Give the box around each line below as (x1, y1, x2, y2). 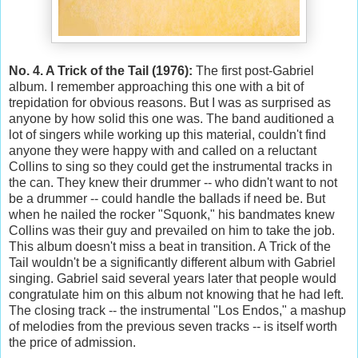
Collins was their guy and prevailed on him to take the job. (9, 223, 335, 237)
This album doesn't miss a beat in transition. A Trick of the (9, 239, 331, 253)
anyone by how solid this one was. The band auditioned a (9, 111, 334, 125)
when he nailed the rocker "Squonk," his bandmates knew (9, 207, 335, 221)
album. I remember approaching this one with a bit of (9, 79, 304, 93)
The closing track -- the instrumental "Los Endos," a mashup (9, 303, 346, 317)
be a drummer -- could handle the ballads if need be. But (9, 191, 325, 205)
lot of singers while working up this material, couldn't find (9, 127, 326, 141)
